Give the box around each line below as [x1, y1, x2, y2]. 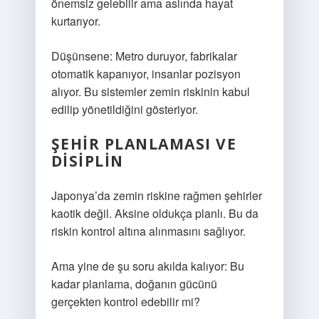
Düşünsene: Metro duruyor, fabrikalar [51, 48, 237, 64]
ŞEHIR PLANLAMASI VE [51, 134, 237, 154]
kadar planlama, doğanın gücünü [51, 276, 217, 292]
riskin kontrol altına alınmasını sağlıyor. [51, 223, 246, 239]
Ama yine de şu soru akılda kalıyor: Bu [51, 258, 244, 274]
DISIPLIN [51, 151, 124, 171]
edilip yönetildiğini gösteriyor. [51, 101, 198, 117]
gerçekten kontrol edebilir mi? [51, 293, 200, 310]
